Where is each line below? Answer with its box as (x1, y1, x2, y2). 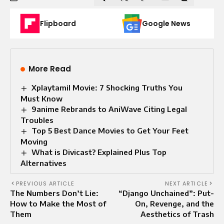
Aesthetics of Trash (140, 209, 214, 218)
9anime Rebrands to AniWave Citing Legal (31, 104, 187, 113)
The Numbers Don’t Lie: (10, 188, 98, 197)
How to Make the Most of (10, 198, 106, 208)
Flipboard (40, 18, 76, 28)
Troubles (20, 115, 53, 124)
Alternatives (20, 158, 66, 167)
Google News (142, 18, 190, 28)
